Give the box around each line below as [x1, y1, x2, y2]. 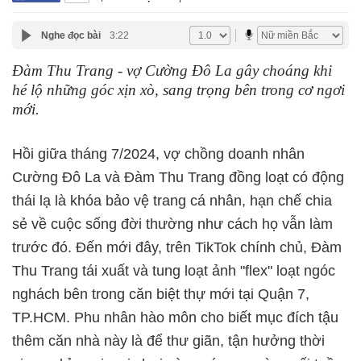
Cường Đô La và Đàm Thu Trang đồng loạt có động [12, 169, 344, 185]
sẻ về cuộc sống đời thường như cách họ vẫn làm [12, 216, 333, 232]
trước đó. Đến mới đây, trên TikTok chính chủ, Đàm [12, 239, 342, 255]
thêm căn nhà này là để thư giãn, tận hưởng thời [12, 333, 325, 349]
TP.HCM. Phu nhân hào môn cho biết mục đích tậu [12, 309, 338, 326]
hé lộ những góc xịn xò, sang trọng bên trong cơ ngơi [12, 81, 345, 98]
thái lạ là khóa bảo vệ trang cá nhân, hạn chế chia [12, 193, 332, 209]
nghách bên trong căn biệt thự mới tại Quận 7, [12, 286, 309, 302]
